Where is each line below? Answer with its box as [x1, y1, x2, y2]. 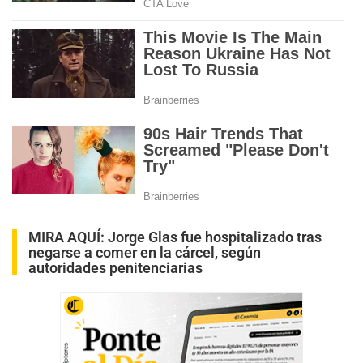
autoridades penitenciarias [28, 258, 203, 276]
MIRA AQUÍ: [28, 228, 108, 246]
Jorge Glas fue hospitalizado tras [108, 228, 322, 246]
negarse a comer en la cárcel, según [28, 243, 261, 261]
